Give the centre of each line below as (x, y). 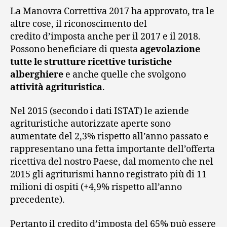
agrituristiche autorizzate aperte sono (90, 124)
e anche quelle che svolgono (125, 74)
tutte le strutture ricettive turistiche (91, 62)
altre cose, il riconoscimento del (79, 24)
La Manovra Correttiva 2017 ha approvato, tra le (112, 11)
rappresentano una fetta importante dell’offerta (112, 149)
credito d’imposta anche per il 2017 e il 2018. (105, 36)
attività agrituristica (56, 87)
